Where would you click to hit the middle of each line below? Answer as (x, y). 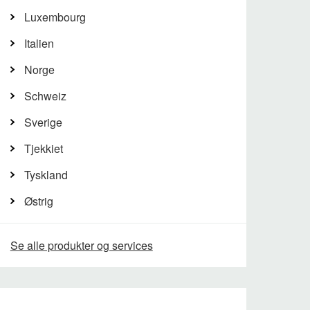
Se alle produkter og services (81, 245)
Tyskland (46, 175)
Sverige (43, 122)
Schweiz (45, 96)
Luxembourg (55, 17)
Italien (39, 43)
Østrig (38, 201)
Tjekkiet (43, 148)
